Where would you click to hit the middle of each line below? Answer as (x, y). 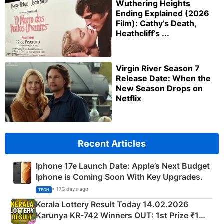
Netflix (129, 99)
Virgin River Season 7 (158, 69)
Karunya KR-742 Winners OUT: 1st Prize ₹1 (117, 215)
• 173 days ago (70, 189)
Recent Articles (112, 143)
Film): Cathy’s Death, (156, 24)
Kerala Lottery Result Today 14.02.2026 (112, 204)
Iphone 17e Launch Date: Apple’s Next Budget (123, 166)
